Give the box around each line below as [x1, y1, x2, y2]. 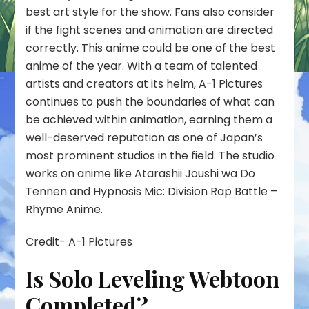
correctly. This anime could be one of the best [26, 40, 276, 57]
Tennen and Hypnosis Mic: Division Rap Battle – [26, 183, 278, 200]
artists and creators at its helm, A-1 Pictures [26, 76, 263, 92]
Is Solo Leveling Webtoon [26, 263, 280, 294]
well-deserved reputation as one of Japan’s [26, 130, 263, 146]
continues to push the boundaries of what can [26, 94, 275, 110]
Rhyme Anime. [26, 201, 106, 218]
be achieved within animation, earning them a [26, 112, 273, 128]
